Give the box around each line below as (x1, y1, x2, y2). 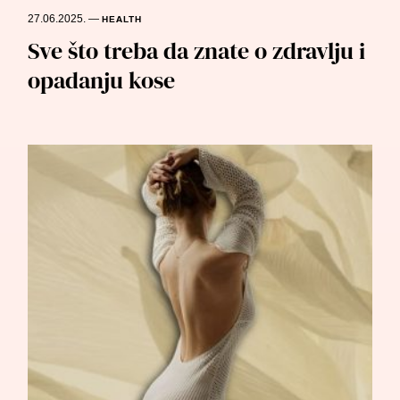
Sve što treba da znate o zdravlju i (28, 34, 366, 67)
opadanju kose (28, 63, 181, 96)
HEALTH (102, 13, 143, 25)
